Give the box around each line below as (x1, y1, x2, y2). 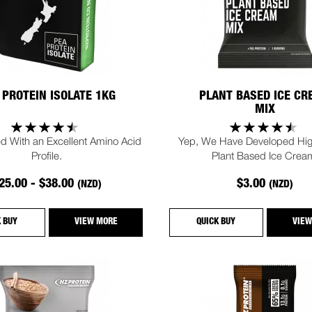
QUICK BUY (196, 217, 236, 227)
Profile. (31, 148, 63, 162)
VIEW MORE (74, 217, 118, 227)
